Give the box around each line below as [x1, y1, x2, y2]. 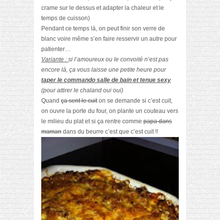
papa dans [143, 118, 172, 125]
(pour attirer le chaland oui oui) [41, 87, 123, 94]
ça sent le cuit [61, 97, 97, 105]
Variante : [41, 56, 68, 63]
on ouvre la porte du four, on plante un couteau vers [41, 108, 178, 115]
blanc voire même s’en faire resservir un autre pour [41, 35, 177, 43]
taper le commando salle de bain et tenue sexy [41, 77, 171, 84]
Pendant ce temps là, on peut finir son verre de [41, 25, 165, 32]
